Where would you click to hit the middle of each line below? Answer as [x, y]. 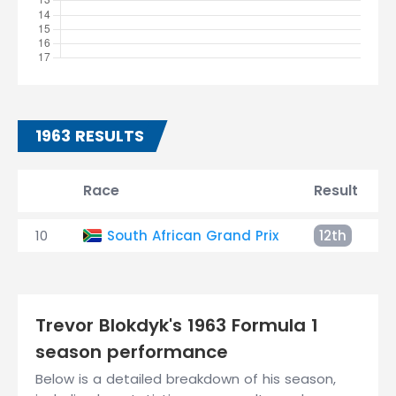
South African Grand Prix [193, 236]
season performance [132, 352]
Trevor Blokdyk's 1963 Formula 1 [177, 325]
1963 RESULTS [90, 136]
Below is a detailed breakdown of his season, [186, 379]
